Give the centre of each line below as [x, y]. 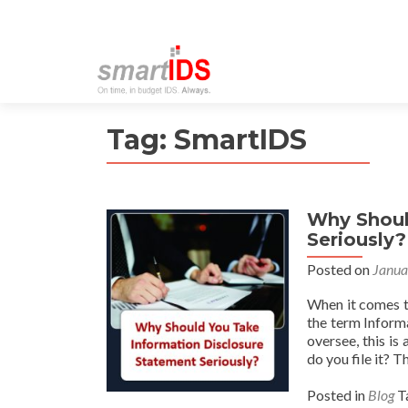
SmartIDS [240, 140]
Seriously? [357, 240]
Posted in [337, 395]
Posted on [340, 269]
